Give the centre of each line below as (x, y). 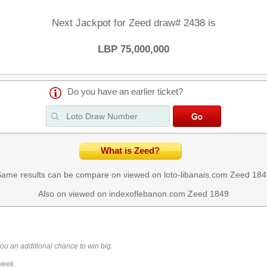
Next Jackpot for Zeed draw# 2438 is (133, 23)
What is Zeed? (130, 151)
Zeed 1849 (208, 194)
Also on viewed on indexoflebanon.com (113, 194)
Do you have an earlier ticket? (125, 92)
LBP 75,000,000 (133, 49)
